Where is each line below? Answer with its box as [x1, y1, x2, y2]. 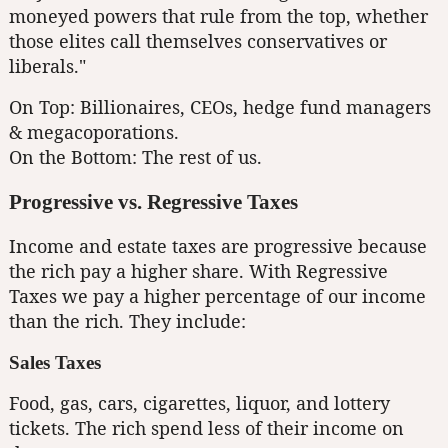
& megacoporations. [9, 119, 179, 144]
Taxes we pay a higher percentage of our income [9, 283, 426, 308]
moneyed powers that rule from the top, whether [9, 3, 428, 28]
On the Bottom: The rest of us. [9, 144, 262, 169]
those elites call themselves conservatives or [9, 28, 387, 53]
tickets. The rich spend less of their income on [9, 415, 404, 440]
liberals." [9, 53, 86, 78]
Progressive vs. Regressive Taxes [9, 189, 298, 214]
